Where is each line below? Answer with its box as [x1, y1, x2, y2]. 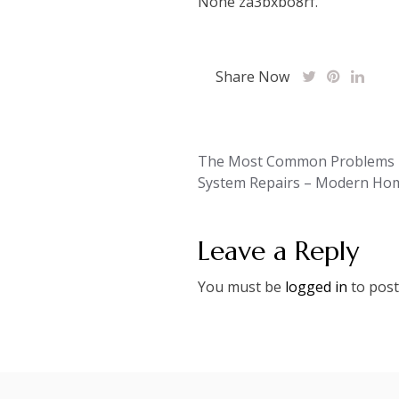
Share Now [216, 67, 289, 86]
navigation [197, 174, 322, 207]
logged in [285, 277, 347, 297]
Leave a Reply [198, 234, 359, 267]
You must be [198, 277, 285, 297]
